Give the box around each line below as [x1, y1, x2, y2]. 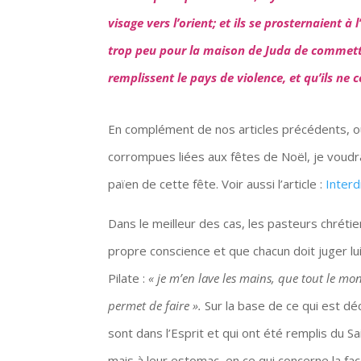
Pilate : [108, 269, 149, 286]
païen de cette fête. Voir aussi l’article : [108, 175, 326, 192]
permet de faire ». [108, 297, 205, 313]
